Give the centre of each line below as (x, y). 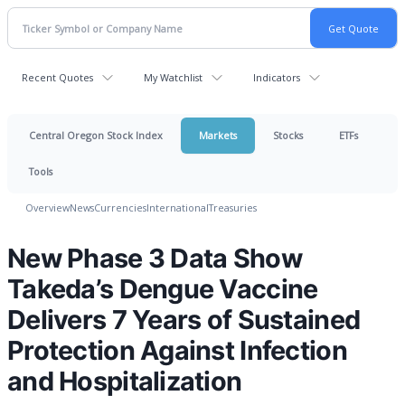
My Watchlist (173, 77)
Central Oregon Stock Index (96, 135)
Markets (218, 135)
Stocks (288, 135)
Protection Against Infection (177, 350)
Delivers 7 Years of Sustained (184, 320)
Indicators (277, 77)
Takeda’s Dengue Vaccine (163, 289)
